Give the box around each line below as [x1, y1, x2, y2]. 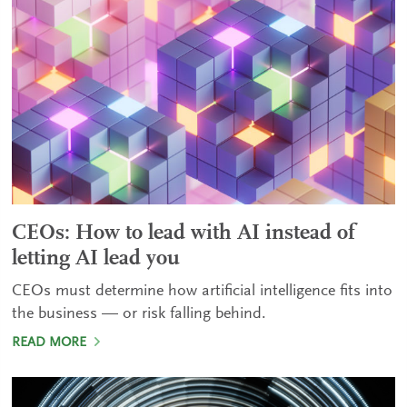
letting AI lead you [12, 248, 181, 270]
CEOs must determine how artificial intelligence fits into [12, 283, 393, 300]
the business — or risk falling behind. [12, 306, 267, 323]
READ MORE [12, 336, 91, 350]
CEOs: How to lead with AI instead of [12, 223, 356, 244]
